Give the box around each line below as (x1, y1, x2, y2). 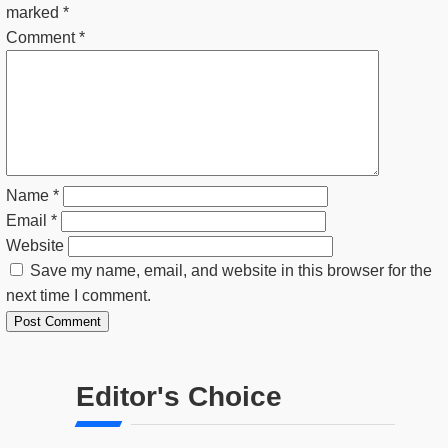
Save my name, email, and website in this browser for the (30, 262, 432, 280)
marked (6, 4, 63, 22)
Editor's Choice (76, 381, 282, 413)
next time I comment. (6, 287, 151, 305)
